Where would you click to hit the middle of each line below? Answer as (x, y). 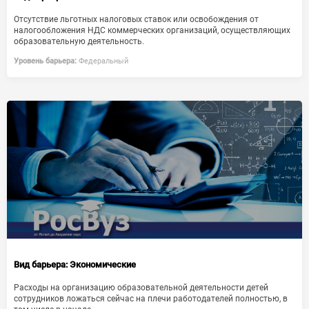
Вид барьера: (41, 265)
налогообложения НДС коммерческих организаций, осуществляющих (152, 30)
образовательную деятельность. (79, 41)
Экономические (102, 265)
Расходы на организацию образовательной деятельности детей (141, 288)
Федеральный (102, 61)
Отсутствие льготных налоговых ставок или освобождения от (136, 19)
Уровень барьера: (45, 61)
